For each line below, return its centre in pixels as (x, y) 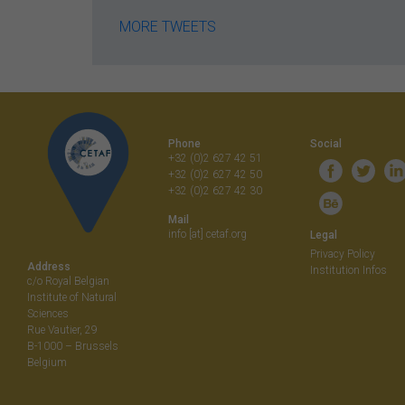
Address (49, 267)
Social (325, 143)
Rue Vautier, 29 (62, 330)
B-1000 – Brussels (73, 347)
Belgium (47, 363)
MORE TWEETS (168, 26)
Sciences (48, 314)
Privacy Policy (342, 254)
